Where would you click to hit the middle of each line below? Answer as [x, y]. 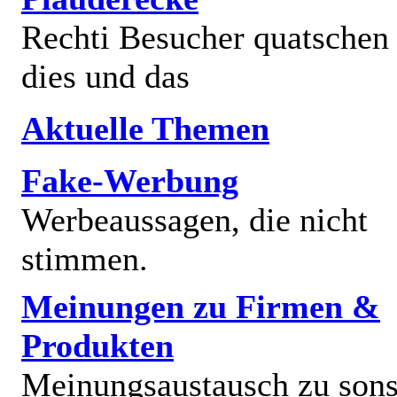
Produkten [97, 345]
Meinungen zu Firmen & [201, 306]
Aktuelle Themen [145, 128]
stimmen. [85, 258]
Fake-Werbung [130, 180]
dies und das [105, 76]
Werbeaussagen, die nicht [195, 219]
